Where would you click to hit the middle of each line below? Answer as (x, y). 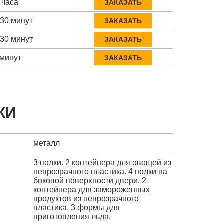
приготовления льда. (72, 216)
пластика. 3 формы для (76, 207)
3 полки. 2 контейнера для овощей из (102, 162)
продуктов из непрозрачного (86, 198)
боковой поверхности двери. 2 (90, 180)
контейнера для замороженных (91, 189)
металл (46, 143)
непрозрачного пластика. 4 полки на (100, 171)
